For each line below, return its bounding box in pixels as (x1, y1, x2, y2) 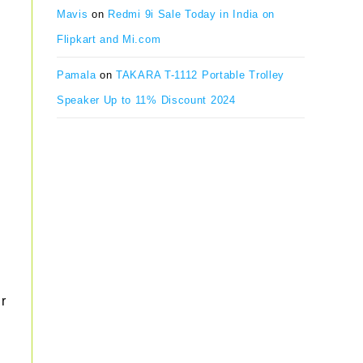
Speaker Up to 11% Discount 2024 (57, 94, 236, 106)
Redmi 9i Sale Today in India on (108, 8, 275, 20)
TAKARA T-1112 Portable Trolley (116, 69, 285, 81)
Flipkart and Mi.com (57, 33, 161, 45)
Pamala (57, 69, 96, 81)
